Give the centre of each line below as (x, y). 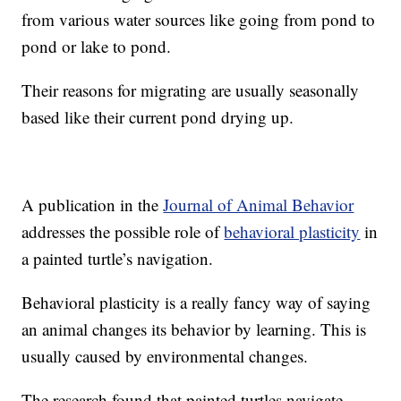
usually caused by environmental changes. (165, 356)
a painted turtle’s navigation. (118, 259)
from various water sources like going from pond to (199, 20)
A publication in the (93, 205)
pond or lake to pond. (97, 47)
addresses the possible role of (123, 232)
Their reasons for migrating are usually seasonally (191, 90)
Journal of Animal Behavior (259, 205)
